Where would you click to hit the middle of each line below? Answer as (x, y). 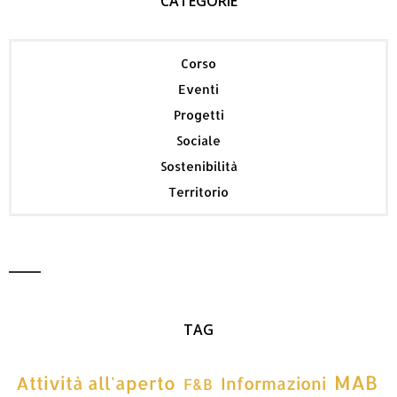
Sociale (198, 140)
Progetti (198, 114)
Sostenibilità (198, 166)
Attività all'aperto (95, 382)
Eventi (198, 89)
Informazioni (273, 383)
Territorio (198, 191)
